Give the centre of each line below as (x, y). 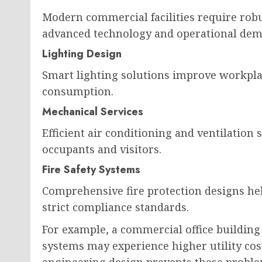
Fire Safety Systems (91, 170)
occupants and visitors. (102, 149)
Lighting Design (82, 54)
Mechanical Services (93, 112)
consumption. (78, 91)
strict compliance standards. (116, 207)
